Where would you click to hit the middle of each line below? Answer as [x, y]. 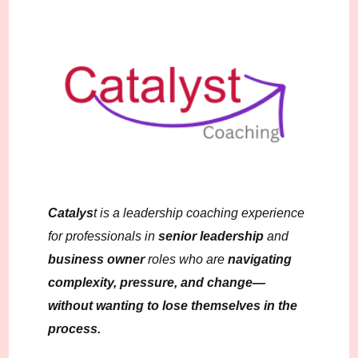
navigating [260, 259]
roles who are [187, 259]
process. [75, 328]
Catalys [71, 213]
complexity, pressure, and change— [157, 282]
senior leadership [211, 236]
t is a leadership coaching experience [199, 213]
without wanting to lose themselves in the [173, 305]
